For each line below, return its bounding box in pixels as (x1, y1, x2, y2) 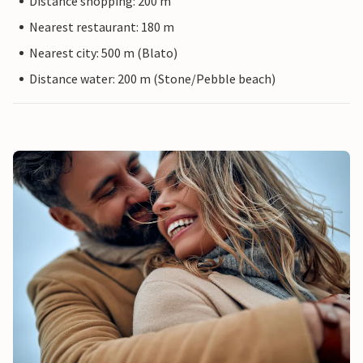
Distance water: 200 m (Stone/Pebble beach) (29, 70, 275, 88)
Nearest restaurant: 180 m (29, 19, 174, 36)
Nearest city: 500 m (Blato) (29, 45, 177, 62)
